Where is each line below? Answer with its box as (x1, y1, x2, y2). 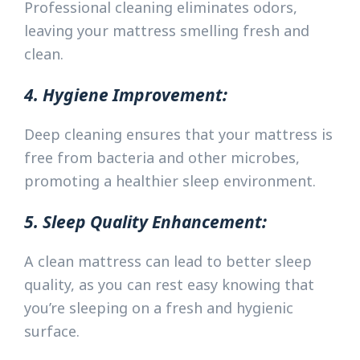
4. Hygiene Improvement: (24, 83, 227, 107)
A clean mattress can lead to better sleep (24, 252, 312, 272)
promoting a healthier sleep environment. (24, 171, 316, 191)
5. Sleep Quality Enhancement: (24, 210, 267, 234)
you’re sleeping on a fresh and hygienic (24, 298, 293, 318)
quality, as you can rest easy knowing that (24, 275, 314, 295)
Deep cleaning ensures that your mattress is (24, 125, 333, 145)
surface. (24, 321, 80, 342)
